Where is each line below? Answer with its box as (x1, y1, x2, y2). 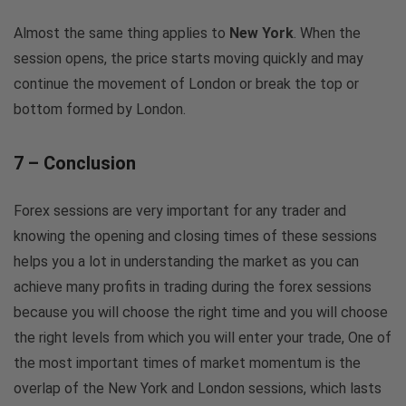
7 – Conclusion (14, 151, 136, 174)
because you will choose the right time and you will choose (14, 303, 388, 321)
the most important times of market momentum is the (14, 353, 361, 372)
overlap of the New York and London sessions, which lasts (14, 379, 382, 397)
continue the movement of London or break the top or (14, 74, 359, 92)
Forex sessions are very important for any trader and (14, 201, 346, 219)
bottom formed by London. (14, 100, 186, 118)
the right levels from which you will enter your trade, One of (14, 328, 391, 346)
